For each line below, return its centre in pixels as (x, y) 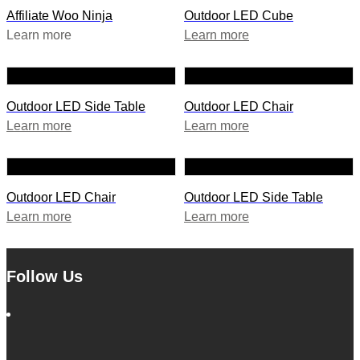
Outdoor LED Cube (239, 15)
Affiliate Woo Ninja (59, 15)
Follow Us (45, 277)
